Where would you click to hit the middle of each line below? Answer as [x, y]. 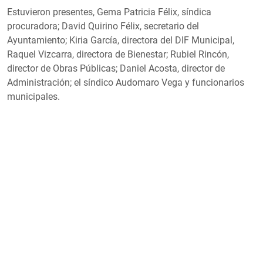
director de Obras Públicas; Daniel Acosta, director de [116, 68]
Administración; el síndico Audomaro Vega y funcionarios [126, 82]
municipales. [33, 96]
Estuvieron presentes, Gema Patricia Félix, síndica [109, 12]
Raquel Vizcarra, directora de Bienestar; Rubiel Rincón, [118, 54]
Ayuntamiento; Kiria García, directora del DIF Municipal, [121, 40]
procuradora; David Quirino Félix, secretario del [103, 26]
